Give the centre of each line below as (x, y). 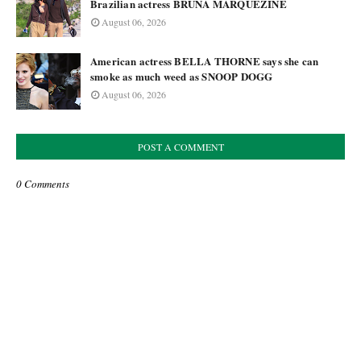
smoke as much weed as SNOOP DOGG (182, 76)
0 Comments (43, 184)
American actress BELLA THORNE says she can (205, 61)
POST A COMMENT (180, 147)
